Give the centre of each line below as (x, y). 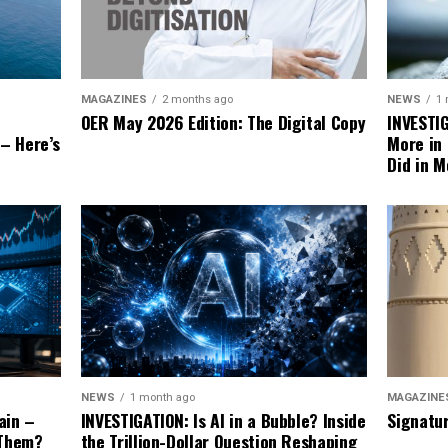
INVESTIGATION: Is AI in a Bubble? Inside (223, 420)
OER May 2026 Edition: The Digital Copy (223, 122)
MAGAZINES (113, 100)
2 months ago (197, 100)
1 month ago (162, 398)
